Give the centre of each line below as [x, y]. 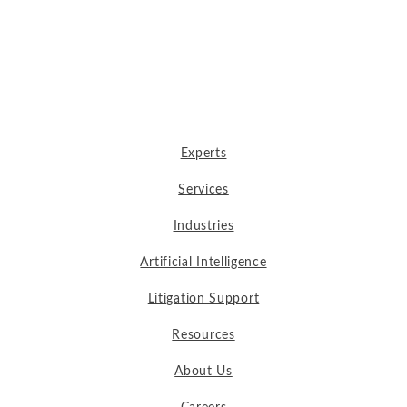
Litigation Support [203, 298]
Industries [203, 226]
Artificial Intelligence [203, 262]
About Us [203, 371]
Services [203, 189]
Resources [203, 335]
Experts [203, 153]
